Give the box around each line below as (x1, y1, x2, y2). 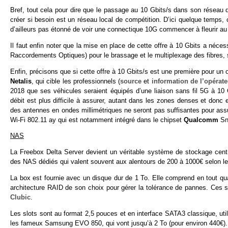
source (120, 77, 142, 85)
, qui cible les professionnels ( (32, 77, 121, 85)
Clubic (10, 193, 31, 201)
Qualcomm (184, 116, 218, 124)
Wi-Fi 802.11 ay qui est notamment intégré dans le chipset (10, 116, 184, 124)
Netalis (10, 77, 32, 85)
